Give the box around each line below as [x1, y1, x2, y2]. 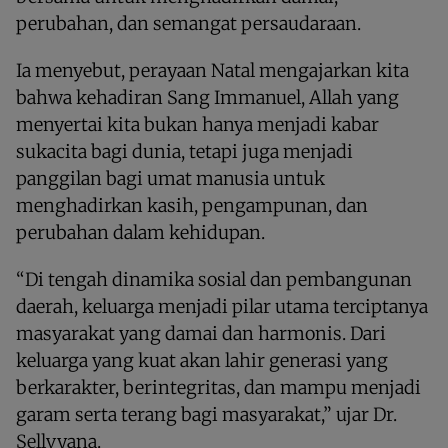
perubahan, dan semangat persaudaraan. [16, 12, 361, 36]
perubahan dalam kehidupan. [16, 221, 265, 245]
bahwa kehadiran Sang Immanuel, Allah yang [16, 86, 399, 110]
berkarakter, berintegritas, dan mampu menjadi [16, 376, 421, 400]
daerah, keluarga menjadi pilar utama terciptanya [16, 295, 428, 319]
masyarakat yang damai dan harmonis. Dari [16, 322, 386, 346]
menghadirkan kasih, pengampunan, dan [16, 194, 368, 218]
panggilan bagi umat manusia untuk [16, 167, 325, 191]
